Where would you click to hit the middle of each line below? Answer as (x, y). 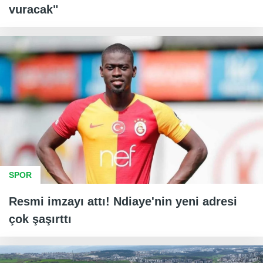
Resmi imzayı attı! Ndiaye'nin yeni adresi (123, 201)
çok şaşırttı (40, 219)
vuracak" (33, 9)
